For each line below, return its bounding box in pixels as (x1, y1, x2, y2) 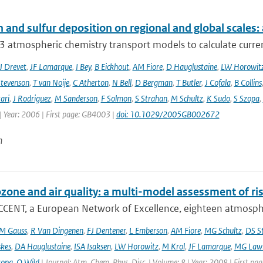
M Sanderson (54, 93, 97, 104)
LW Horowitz (114, 241, 159, 252)
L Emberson (129, 225, 167, 236)
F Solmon (100, 93, 131, 104)
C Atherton (72, 77, 109, 88)
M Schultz (170, 93, 203, 104)
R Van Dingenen (30, 225, 83, 236)
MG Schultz (204, 225, 242, 236)
